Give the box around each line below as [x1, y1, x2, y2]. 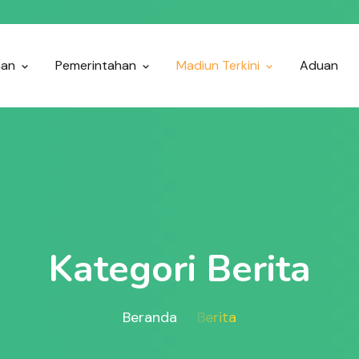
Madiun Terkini [175, 56, 263, 74]
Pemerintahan [54, 56, 139, 74]
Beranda [123, 308, 177, 327]
